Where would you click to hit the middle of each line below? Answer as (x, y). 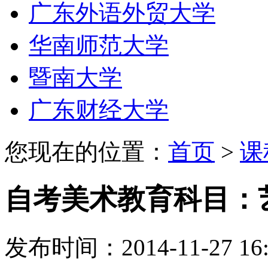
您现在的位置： (86, 151)
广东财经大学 (99, 109)
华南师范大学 (99, 45)
